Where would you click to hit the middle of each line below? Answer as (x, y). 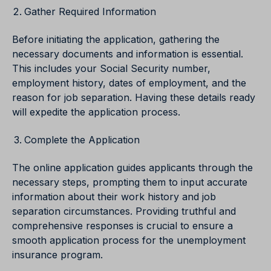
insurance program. (57, 254)
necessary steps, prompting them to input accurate (130, 182)
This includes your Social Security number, (111, 68)
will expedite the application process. (96, 112)
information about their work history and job (114, 196)
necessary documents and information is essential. (128, 54)
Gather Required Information (90, 11)
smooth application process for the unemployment (129, 240)
